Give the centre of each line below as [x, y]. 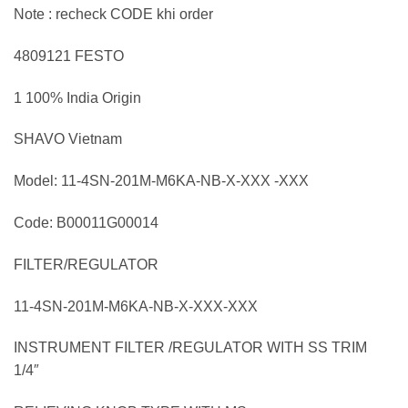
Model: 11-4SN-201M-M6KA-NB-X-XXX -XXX [161, 181]
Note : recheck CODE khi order [113, 14]
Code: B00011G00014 [86, 222]
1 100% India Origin [77, 97]
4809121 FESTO [69, 56]
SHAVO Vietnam [68, 139]
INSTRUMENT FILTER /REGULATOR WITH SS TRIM [190, 348]
